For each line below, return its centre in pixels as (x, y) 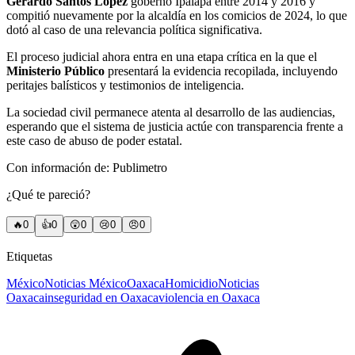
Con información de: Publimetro (87, 168)
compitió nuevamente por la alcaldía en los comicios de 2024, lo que (177, 16)
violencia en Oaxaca (209, 298)
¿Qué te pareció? (48, 195)
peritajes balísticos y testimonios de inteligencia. (125, 86)
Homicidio (191, 284)
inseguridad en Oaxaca (101, 298)
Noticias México (86, 284)
